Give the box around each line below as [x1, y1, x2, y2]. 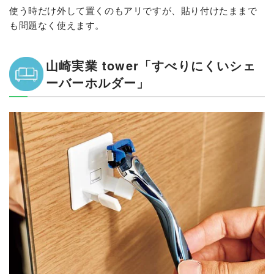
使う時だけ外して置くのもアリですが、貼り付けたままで [9, 3, 257, 17]
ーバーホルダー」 [46, 73, 150, 91]
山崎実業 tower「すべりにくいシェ [46, 56, 256, 74]
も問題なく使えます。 [9, 18, 105, 31]
